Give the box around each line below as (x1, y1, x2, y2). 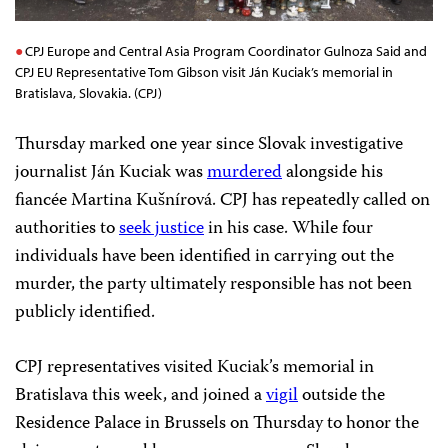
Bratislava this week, (15, 380, 171, 411)
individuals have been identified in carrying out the (15, 241, 394, 272)
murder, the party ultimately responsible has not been (15, 269, 412, 300)
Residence (15, 408, 94, 439)
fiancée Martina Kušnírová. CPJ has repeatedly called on (15, 185, 430, 216)
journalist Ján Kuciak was (15, 157, 207, 188)
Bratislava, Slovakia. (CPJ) (15, 83, 162, 102)
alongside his (282, 157, 383, 188)
